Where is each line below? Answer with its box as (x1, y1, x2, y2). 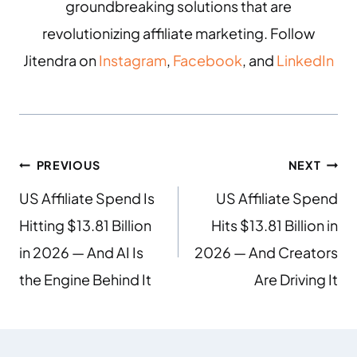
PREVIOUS (36, 158, 100, 172)
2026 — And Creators (194, 243, 338, 261)
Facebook (173, 51, 242, 69)
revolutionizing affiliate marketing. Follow (42, 24, 315, 42)
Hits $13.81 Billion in (211, 216, 338, 234)
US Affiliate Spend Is (19, 189, 155, 207)
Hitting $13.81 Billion (19, 216, 151, 234)
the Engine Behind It (19, 270, 151, 288)
